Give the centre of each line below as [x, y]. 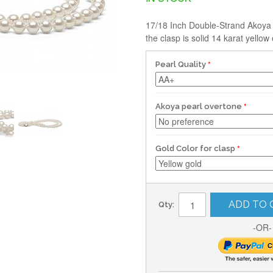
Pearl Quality [181, 64]
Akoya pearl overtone [199, 106]
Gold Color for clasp [195, 148]
